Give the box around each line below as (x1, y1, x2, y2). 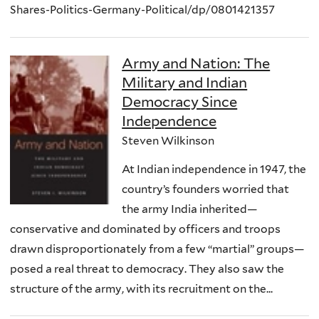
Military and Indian (122, 73, 248, 91)
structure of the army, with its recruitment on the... (10, 281, 273, 296)
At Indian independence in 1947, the (122, 162, 307, 176)
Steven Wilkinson (122, 133, 215, 147)
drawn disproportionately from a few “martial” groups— (10, 241, 304, 256)
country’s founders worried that (122, 182, 290, 196)
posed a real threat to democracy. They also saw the (10, 261, 284, 276)
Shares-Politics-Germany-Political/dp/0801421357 (10, 3, 275, 17)
